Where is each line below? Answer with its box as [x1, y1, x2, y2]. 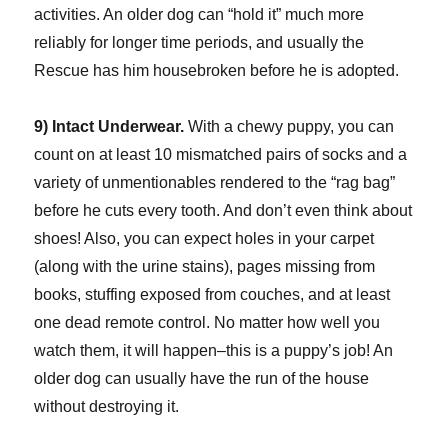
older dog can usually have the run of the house [34, 370, 370, 388]
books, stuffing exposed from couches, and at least [34, 286, 391, 304]
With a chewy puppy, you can [184, 118, 395, 136]
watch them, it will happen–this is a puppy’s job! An [34, 342, 394, 360]
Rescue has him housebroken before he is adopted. [34, 62, 400, 80]
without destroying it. [34, 398, 180, 416]
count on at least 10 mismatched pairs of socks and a [34, 146, 408, 164]
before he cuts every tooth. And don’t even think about [34, 202, 413, 220]
